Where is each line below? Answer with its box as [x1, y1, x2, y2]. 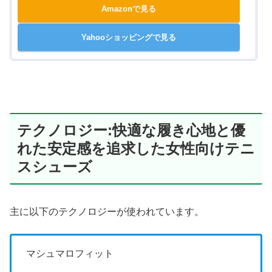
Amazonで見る [101, 4, 157, 14]
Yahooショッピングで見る [81, 33, 177, 42]
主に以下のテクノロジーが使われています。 [10, 206, 204, 217]
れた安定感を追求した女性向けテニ [17, 140, 255, 157]
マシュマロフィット [26, 248, 114, 259]
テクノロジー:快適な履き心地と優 [17, 122, 245, 139]
